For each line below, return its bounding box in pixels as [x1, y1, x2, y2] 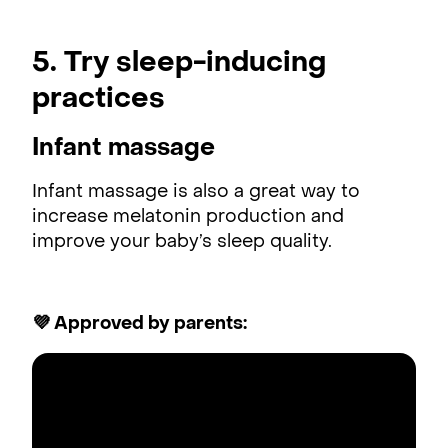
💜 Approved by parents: [32, 315, 247, 333]
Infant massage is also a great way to [32, 183, 360, 201]
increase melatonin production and [32, 208, 344, 226]
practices [32, 85, 172, 113]
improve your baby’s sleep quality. [32, 233, 332, 251]
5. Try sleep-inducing [32, 49, 326, 77]
